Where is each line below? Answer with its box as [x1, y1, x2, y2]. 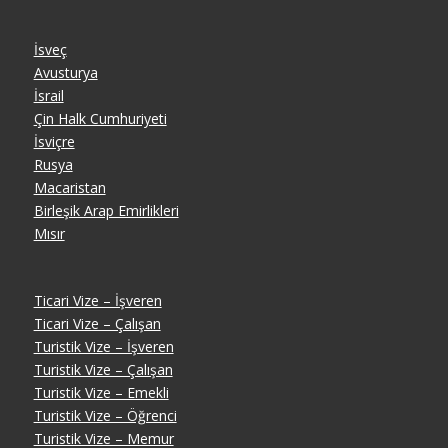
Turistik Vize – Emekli [33, 382, 169, 402]
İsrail [33, 86, 64, 106]
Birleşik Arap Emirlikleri [33, 201, 179, 221]
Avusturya [33, 63, 98, 83]
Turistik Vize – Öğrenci [33, 405, 177, 425]
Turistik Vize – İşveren [33, 336, 174, 356]
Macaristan [33, 178, 106, 198]
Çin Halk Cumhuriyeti [33, 109, 167, 129]
